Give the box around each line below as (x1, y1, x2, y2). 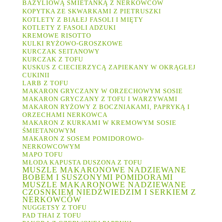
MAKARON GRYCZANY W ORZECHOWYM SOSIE (22, 87, 183, 95)
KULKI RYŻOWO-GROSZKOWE (22, 40, 123, 48)
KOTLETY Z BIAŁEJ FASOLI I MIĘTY (22, 16, 143, 24)
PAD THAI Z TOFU (22, 212, 81, 220)
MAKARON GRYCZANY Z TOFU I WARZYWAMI (22, 95, 177, 103)
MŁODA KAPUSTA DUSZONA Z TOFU (22, 159, 142, 166)
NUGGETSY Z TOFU (22, 204, 89, 212)
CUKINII (22, 71, 50, 79)
